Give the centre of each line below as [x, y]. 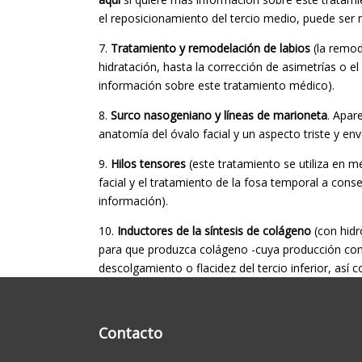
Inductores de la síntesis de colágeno [214, 230]
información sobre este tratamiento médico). [217, 85]
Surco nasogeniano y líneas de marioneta [219, 115]
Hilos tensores [148, 163]
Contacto [130, 333]
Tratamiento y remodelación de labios [210, 48]
